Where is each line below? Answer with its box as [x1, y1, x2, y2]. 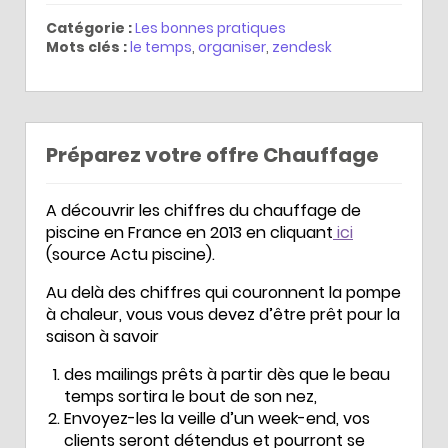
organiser [198, 36, 266, 57]
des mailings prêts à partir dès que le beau [64, 362, 390, 386]
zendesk [272, 36, 332, 57]
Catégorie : [46, 17, 132, 38]
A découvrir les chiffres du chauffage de [46, 198, 361, 222]
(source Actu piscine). [46, 242, 215, 266]
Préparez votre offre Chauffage [46, 140, 379, 169]
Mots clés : [46, 36, 127, 57]
